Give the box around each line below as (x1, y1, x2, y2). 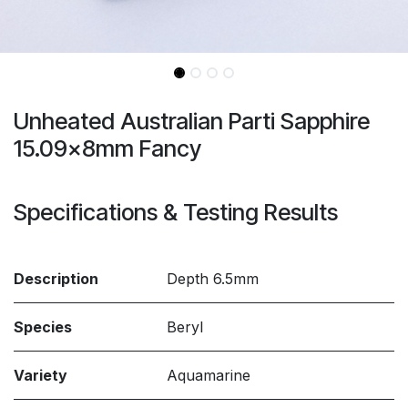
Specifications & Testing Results (14, 199, 338, 226)
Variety (14, 366, 67, 384)
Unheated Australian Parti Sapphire (14, 107, 370, 135)
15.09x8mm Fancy (14, 135, 201, 162)
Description (14, 270, 98, 288)
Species (14, 318, 72, 336)
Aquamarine (167, 366, 250, 384)
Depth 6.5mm (167, 270, 259, 288)
